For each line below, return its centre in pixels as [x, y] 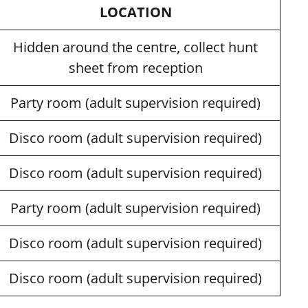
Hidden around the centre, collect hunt [135, 47]
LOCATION [135, 12]
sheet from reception [135, 67]
